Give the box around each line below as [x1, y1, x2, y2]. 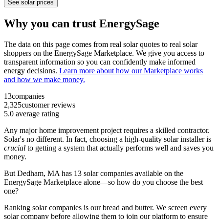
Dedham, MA [17, 169, 60, 177]
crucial [4, 143, 27, 152]
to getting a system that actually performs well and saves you [27, 143, 214, 152]
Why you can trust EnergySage [4, 17, 159, 30]
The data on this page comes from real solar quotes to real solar [4, 40, 197, 48]
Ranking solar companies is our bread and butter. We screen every [4, 203, 207, 212]
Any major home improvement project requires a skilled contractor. [4, 126, 210, 134]
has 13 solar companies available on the [60, 169, 183, 177]
